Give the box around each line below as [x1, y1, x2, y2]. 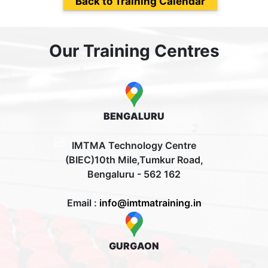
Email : [66, 197, 99, 209]
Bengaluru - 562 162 [87, 168, 181, 181]
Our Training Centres [48, 41, 220, 62]
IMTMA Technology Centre [72, 139, 196, 152]
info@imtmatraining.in [99, 197, 202, 209]
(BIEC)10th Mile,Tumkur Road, [65, 154, 203, 166]
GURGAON [109, 240, 159, 252]
